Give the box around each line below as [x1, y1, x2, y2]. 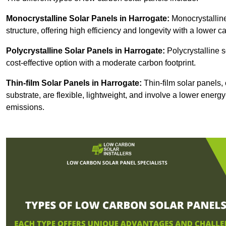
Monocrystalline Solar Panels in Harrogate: [6, 14, 169, 23]
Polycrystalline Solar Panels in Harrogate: [6, 46, 165, 55]
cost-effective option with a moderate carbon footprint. [6, 59, 196, 68]
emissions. [6, 103, 44, 112]
